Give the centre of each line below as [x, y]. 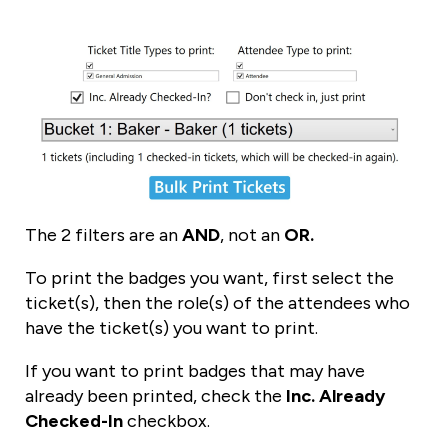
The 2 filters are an [103, 235]
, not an [252, 235]
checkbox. [166, 421]
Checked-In [74, 421]
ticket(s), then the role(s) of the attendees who [217, 303]
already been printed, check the [155, 396]
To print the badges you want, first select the [209, 278]
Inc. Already [335, 396]
